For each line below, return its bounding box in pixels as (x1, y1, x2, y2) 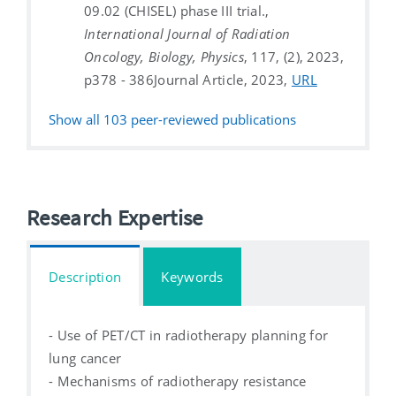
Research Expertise (27, 202, 203, 232)
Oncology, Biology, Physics (84, 47, 244, 65)
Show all (49, 110, 103, 128)
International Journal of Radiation (84, 24, 291, 42)
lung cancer (49, 348, 122, 367)
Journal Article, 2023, (154, 70, 292, 88)
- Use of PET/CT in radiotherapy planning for (49, 325, 329, 344)
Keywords (161, 267, 224, 286)
